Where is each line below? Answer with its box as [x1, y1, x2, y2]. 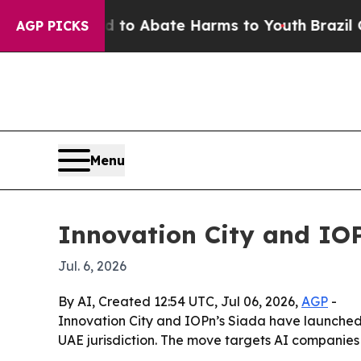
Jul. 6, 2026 [58, 257, 127, 274]
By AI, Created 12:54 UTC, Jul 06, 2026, [58, 293, 301, 309]
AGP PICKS [16, 18, 89, 34]
